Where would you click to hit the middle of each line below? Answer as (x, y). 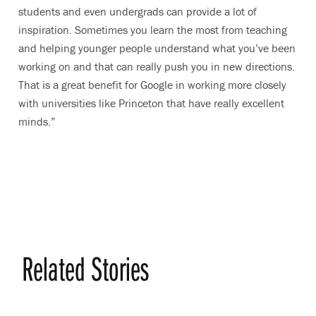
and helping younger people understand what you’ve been (157, 48)
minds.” (37, 121)
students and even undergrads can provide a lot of (138, 11)
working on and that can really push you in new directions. (157, 66)
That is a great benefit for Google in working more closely (152, 84)
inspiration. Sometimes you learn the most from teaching (153, 29)
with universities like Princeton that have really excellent (151, 103)
